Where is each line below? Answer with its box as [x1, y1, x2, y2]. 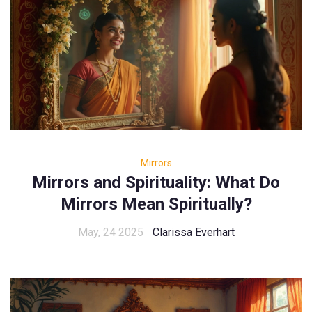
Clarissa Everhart [152, 226, 235, 240]
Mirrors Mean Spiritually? [60, 194, 252, 214]
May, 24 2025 [77, 226, 143, 240]
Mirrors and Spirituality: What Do [32, 173, 280, 193]
